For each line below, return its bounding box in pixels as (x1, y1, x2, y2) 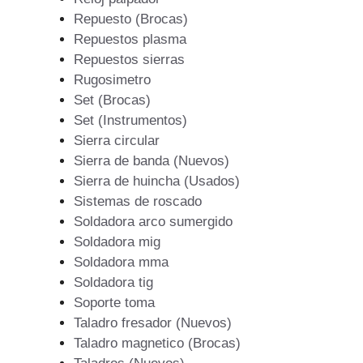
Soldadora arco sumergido (74, 213, 233, 229)
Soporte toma (74, 294, 155, 310)
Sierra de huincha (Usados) (74, 173, 240, 189)
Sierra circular (74, 132, 160, 148)
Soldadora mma (74, 254, 169, 270)
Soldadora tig (74, 274, 153, 290)
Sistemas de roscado (74, 193, 202, 209)
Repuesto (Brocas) (74, 11, 188, 27)
